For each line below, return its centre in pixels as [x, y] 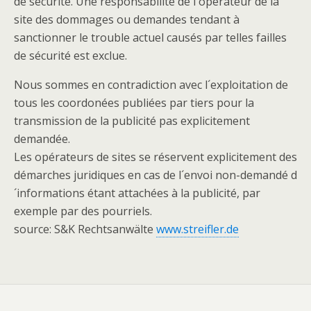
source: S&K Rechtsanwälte [85, 229]
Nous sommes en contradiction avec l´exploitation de [151, 85]
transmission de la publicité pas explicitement [132, 121]
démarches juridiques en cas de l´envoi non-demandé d [155, 175]
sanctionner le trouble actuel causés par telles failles [150, 37]
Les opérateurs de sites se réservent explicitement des [155, 157]
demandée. [42, 139]
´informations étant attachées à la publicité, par [137, 193]
